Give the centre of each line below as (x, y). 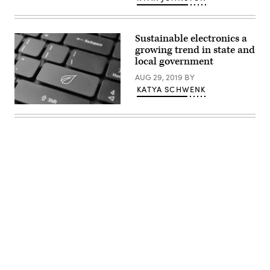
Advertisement (162, 228)
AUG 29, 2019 (160, 77)
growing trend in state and (195, 50)
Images (27, 117)
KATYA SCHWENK (171, 89)
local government (174, 62)
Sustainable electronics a (191, 39)
